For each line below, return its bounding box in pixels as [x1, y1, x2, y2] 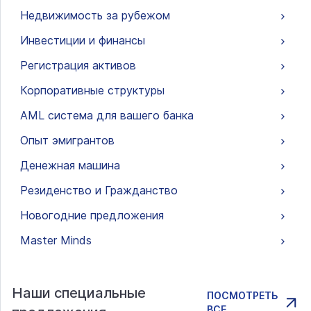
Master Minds [20, 233, 92, 248]
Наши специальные [12, 285, 146, 302]
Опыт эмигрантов [20, 133, 115, 148]
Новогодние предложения [20, 208, 164, 223]
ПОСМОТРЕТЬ [207, 289, 279, 302]
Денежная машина [20, 158, 120, 173]
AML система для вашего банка [20, 108, 194, 123]
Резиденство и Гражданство [20, 183, 178, 198]
